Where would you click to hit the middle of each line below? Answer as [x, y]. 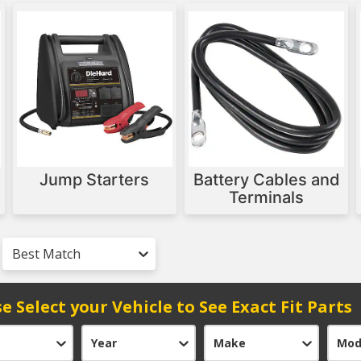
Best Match [46, 254]
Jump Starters [95, 180]
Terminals [267, 198]
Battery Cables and [266, 180]
